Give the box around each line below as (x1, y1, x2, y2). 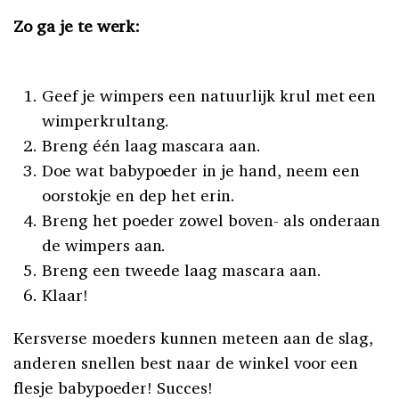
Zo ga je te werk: (13, 14, 141, 37)
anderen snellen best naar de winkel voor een (13, 351, 359, 373)
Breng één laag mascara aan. (42, 134, 261, 156)
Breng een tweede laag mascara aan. (42, 258, 322, 281)
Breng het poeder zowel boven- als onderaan (42, 208, 381, 231)
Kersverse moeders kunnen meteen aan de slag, (13, 326, 374, 348)
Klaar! (42, 283, 88, 305)
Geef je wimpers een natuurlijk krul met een (42, 84, 377, 106)
